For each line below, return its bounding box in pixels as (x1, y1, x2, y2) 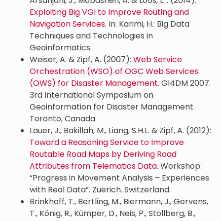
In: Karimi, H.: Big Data (107, 18, 189, 30)
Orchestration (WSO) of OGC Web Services (30, 66, 198, 77)
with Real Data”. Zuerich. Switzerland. (30, 184, 171, 196)
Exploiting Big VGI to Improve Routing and (30, 6, 189, 18)
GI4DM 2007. (159, 77, 211, 89)
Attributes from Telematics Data (30, 160, 157, 172)
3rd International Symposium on (30, 89, 153, 101)
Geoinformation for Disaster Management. (30, 101, 195, 113)
